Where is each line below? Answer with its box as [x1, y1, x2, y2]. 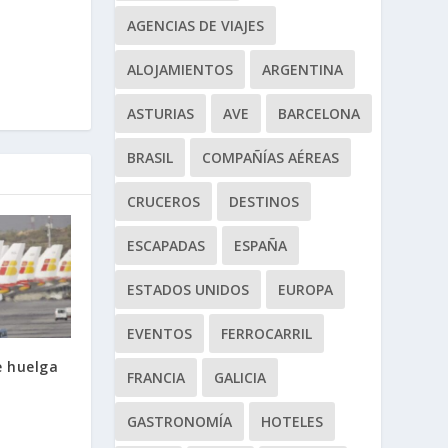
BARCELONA [277, 103, 360, 123]
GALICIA [213, 367, 266, 387]
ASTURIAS [126, 103, 194, 123]
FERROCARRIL [220, 323, 312, 343]
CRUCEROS [126, 191, 200, 211]
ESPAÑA [233, 235, 287, 255]
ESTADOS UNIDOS [126, 279, 249, 299]
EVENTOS [126, 323, 192, 343]
